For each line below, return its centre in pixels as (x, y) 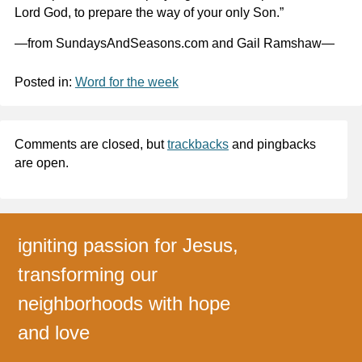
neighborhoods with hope (124, 304)
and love (54, 333)
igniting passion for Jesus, (128, 246)
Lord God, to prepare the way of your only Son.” (149, 13)
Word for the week (126, 82)
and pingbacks (272, 144)
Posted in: (44, 82)
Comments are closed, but (90, 144)
